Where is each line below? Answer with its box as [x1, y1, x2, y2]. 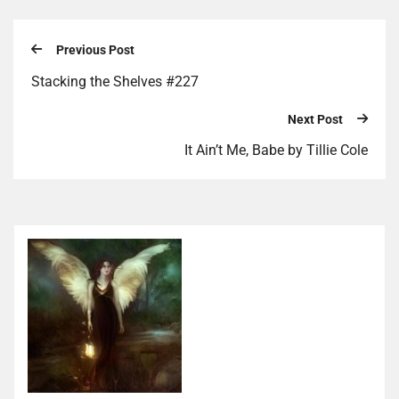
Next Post [288, 111, 343, 126]
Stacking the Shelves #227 [31, 72, 199, 90]
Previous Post [56, 43, 134, 58]
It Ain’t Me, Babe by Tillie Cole [184, 142, 368, 159]
